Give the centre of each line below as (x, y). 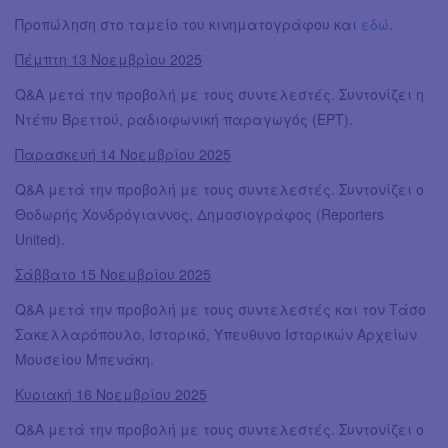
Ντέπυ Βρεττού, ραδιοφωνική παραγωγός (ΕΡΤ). (184, 119)
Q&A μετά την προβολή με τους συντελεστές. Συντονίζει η (219, 94)
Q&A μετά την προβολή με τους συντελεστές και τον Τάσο (220, 309)
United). (40, 239)
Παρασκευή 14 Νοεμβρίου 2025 (123, 154)
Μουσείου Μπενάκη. (84, 359)
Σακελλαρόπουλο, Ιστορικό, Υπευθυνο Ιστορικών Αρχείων (216, 334)
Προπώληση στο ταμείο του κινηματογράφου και (188, 24)
